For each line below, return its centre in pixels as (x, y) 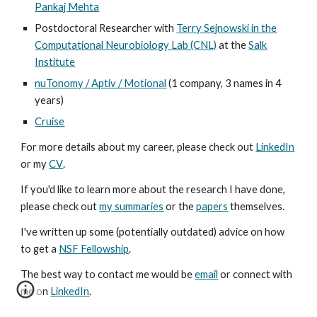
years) (50, 100)
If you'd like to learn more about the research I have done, (153, 189)
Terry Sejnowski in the (227, 28)
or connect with (255, 274)
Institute (55, 62)
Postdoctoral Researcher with (106, 28)
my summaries (132, 206)
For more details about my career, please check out (138, 147)
